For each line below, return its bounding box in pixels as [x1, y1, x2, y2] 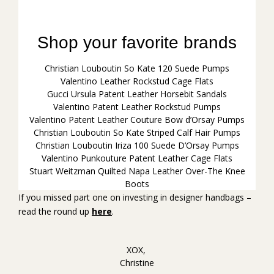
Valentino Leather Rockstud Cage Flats [61, 75, 213, 87]
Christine [120, 257, 154, 268]
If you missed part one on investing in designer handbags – [18, 191, 251, 203]
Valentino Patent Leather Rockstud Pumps [53, 101, 221, 113]
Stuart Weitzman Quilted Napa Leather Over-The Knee [29, 165, 245, 177]
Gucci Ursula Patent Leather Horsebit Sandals [47, 88, 227, 100]
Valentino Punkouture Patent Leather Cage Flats [42, 152, 232, 164]
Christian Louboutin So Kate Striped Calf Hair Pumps [34, 127, 240, 138]
